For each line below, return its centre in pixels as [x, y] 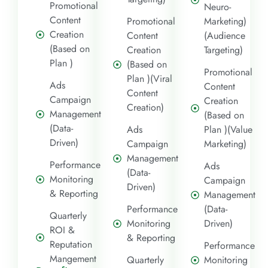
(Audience [225, 35]
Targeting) [224, 50]
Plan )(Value [229, 129]
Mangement [73, 258]
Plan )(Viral [149, 78]
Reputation [71, 244]
